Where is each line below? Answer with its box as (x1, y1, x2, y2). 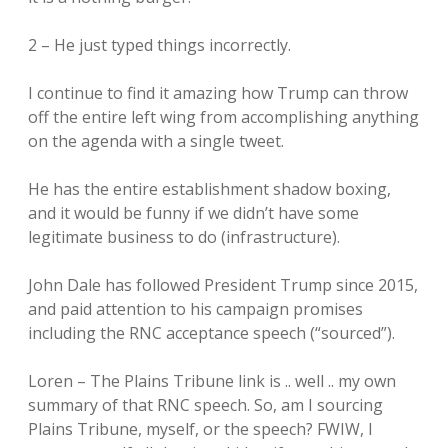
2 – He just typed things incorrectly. (28, 34, 291, 56)
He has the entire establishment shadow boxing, (28, 178, 391, 200)
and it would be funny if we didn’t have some (28, 202, 359, 224)
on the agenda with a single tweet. (28, 130, 284, 152)
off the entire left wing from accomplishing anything (28, 106, 419, 128)
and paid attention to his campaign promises (28, 298, 363, 320)
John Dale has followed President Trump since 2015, (28, 274, 418, 296)
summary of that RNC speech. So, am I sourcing (28, 394, 383, 416)
